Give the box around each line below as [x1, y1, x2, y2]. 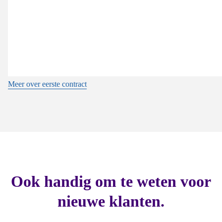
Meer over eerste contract [8, 79, 87, 88]
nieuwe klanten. [57, 192, 165, 210]
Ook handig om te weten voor [11, 172, 211, 190]
